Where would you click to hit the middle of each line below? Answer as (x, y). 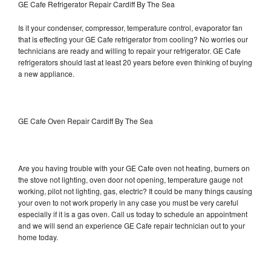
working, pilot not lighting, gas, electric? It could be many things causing (135, 191)
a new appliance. (47, 73)
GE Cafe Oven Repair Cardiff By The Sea (86, 120)
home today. (38, 237)
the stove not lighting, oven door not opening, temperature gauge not (130, 179)
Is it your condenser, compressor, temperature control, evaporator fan (130, 27)
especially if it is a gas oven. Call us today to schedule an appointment (133, 214)
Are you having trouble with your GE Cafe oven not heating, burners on (134, 168)
